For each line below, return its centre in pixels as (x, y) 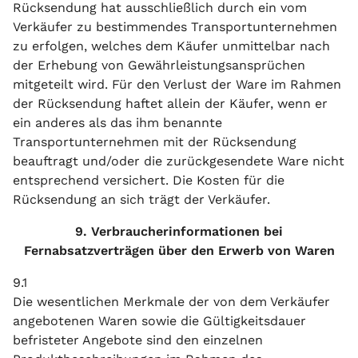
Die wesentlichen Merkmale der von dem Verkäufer (171, 302)
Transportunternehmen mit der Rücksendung (155, 142)
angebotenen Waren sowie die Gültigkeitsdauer (159, 321)
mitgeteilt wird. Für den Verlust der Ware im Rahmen (177, 84)
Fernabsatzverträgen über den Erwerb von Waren (179, 251)
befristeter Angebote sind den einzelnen (138, 340)
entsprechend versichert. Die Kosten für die (149, 180)
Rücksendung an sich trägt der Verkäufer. (141, 199)
